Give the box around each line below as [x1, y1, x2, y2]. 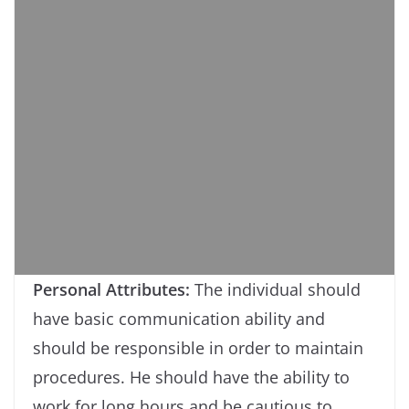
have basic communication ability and [33, 307, 325, 330]
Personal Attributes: [33, 278, 194, 300]
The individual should [194, 278, 361, 300]
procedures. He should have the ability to [33, 365, 350, 388]
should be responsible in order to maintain [33, 336, 363, 359]
